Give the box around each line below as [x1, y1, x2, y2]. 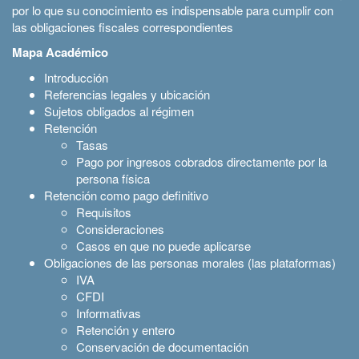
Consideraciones [76, 220, 164, 237]
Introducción [44, 68, 108, 86]
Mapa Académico [12, 42, 108, 61]
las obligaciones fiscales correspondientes [12, 18, 233, 35]
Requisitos [76, 203, 131, 220]
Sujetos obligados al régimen [44, 102, 194, 119]
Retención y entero [76, 321, 175, 338]
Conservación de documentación [76, 337, 248, 355]
